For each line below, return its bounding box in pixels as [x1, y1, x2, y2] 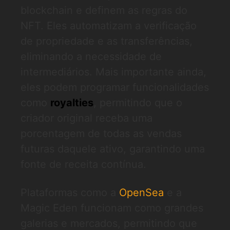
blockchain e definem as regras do [21, 4, 187, 16]
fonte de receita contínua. [21, 158, 146, 170]
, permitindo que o [93, 97, 182, 109]
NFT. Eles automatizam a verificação [21, 20, 197, 32]
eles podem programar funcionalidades [21, 81, 209, 93]
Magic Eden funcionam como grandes [21, 202, 203, 214]
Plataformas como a [21, 186, 119, 199]
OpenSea [119, 186, 164, 199]
